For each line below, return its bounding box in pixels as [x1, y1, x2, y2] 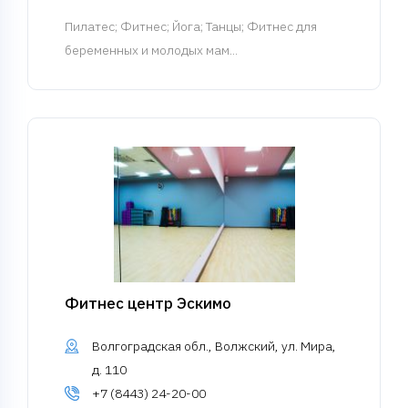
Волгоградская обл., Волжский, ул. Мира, [92, 338, 336, 354]
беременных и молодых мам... [65, 42, 238, 58]
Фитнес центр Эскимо [65, 293, 231, 313]
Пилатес [65, 18, 115, 35]
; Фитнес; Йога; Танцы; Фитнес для [115, 18, 317, 35]
